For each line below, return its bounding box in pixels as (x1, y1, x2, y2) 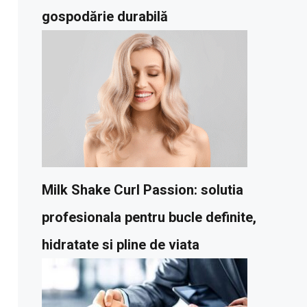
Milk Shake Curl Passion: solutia (42, 182, 243, 199)
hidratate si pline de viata (42, 236, 199, 254)
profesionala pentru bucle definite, (42, 209, 256, 226)
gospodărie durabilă (42, 8, 168, 25)
